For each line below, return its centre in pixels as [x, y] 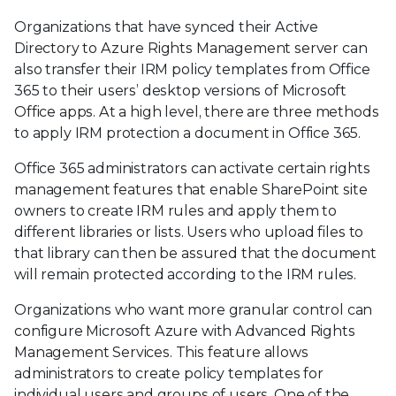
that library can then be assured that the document [195, 253]
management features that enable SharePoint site [191, 189]
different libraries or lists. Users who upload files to [189, 232]
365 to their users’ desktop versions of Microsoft [181, 90]
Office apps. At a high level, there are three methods [197, 111]
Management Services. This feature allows [161, 352]
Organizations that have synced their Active [167, 27]
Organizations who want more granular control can [194, 309]
